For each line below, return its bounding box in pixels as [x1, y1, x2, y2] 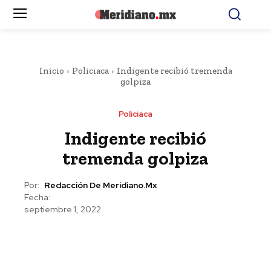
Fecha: [24, 192, 50, 203]
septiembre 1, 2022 [24, 204, 101, 215]
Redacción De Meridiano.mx [44, 180, 157, 191]
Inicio [39, 65, 64, 76]
